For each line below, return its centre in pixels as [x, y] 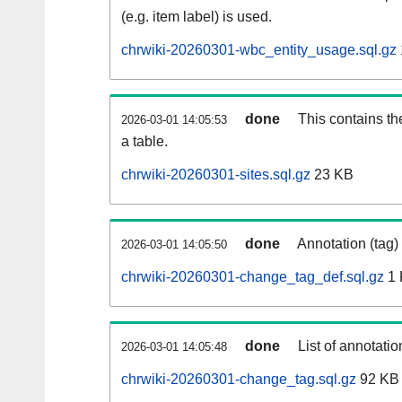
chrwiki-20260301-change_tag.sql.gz [239, 380]
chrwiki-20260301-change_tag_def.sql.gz [253, 277]
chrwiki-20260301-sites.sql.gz [216, 175]
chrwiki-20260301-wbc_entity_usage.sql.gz [259, 50]
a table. [144, 142]
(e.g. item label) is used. [197, 17]
